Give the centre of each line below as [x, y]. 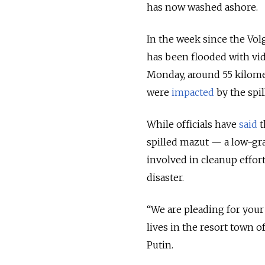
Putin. [160, 245]
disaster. [165, 177]
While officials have [193, 124]
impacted [193, 92]
